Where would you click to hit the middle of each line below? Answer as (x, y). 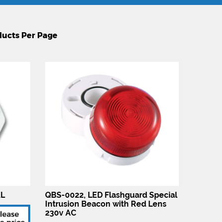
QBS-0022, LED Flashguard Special (111, 195)
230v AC (60, 213)
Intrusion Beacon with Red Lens (106, 204)
